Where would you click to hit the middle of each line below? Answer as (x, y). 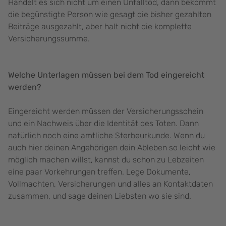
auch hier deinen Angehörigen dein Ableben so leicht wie (112, 148)
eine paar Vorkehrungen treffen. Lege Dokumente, (99, 172)
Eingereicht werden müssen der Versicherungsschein (106, 111)
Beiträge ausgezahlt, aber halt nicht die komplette (100, 27)
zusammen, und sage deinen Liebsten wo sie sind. (101, 196)
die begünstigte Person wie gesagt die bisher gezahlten (110, 15)
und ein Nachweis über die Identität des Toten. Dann (103, 124)
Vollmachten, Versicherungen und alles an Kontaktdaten (110, 184)
